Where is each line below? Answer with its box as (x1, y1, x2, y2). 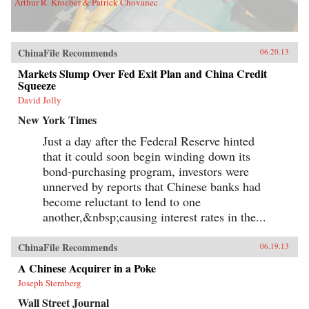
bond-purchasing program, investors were (43, 162, 249, 179)
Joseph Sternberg (18, 276, 81, 289)
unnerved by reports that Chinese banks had (43, 177, 261, 195)
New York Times (18, 111, 97, 128)
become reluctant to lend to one (43, 192, 201, 210)
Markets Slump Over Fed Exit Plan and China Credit (18, 65, 267, 81)
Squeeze (18, 77, 56, 93)
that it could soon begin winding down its (43, 147, 250, 164)
